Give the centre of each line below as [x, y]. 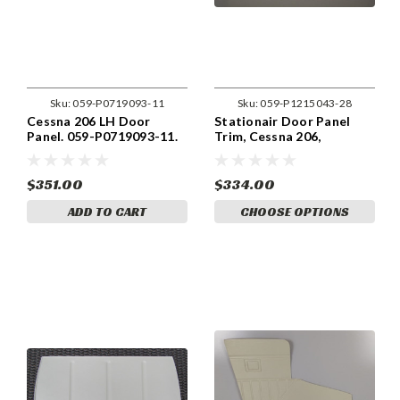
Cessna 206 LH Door [89, 121]
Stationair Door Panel [283, 121]
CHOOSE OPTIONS [295, 211]
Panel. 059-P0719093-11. [102, 136]
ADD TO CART [107, 211]
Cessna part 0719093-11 [101, 151]
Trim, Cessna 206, [268, 136]
